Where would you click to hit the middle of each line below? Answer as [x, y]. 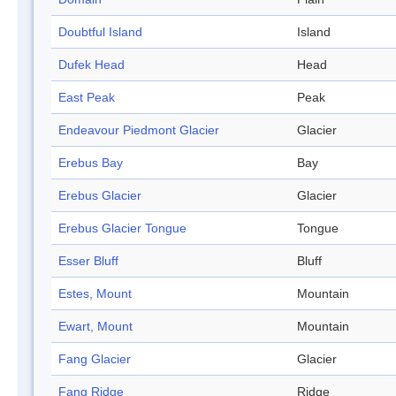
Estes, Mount [95, 294]
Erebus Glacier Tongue [122, 228]
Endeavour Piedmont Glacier [139, 130]
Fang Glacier [95, 359]
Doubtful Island [100, 32]
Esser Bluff [88, 261]
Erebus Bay [91, 163]
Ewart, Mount [95, 327]
